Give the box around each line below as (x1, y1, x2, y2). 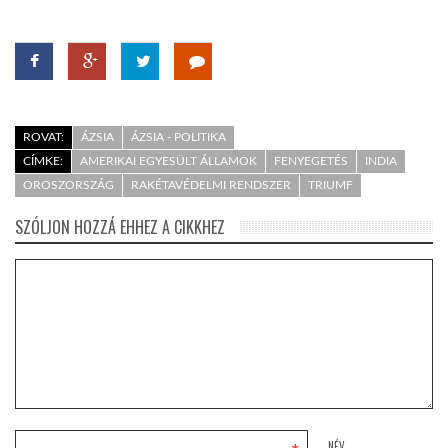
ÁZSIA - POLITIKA (131, 131, 226, 144)
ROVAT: (23, 131, 64, 144)
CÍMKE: (23, 155, 63, 168)
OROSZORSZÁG (23, 179, 114, 192)
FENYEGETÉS (274, 155, 348, 168)
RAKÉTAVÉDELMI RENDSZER (131, 179, 291, 192)
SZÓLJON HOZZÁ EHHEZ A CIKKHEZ (15, 215, 225, 240)
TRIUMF (308, 179, 353, 192)
